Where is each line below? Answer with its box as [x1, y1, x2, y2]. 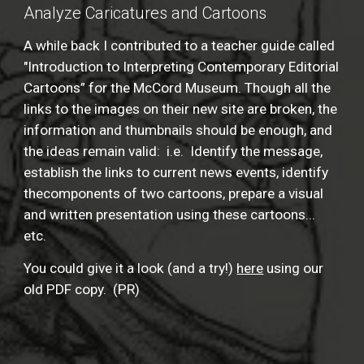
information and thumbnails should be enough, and [24, 122, 333, 138]
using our [263, 260, 324, 276]
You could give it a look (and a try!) [24, 260, 237, 276]
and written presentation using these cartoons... [24, 206, 316, 223]
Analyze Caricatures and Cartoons [24, 3, 267, 23]
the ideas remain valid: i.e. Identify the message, [24, 143, 323, 159]
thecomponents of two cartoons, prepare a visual [24, 185, 324, 201]
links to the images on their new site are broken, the [24, 101, 338, 117]
